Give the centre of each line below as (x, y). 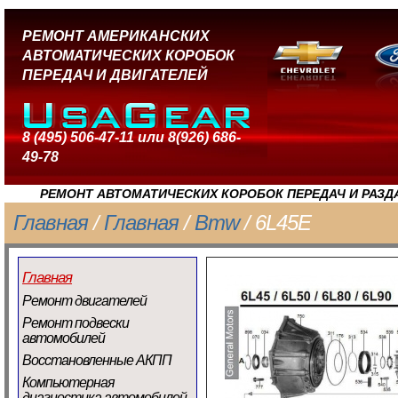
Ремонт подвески (76, 323)
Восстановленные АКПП (97, 360)
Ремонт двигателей (84, 301)
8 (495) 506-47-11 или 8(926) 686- (131, 137)
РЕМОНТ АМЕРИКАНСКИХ (116, 36)
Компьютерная (68, 382)
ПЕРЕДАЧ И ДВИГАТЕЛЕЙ (115, 75)
